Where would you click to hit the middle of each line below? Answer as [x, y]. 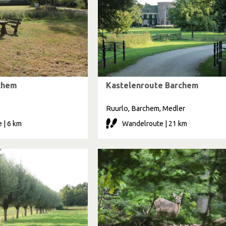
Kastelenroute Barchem [152, 85]
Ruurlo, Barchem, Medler [146, 108]
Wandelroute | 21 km [155, 124]
